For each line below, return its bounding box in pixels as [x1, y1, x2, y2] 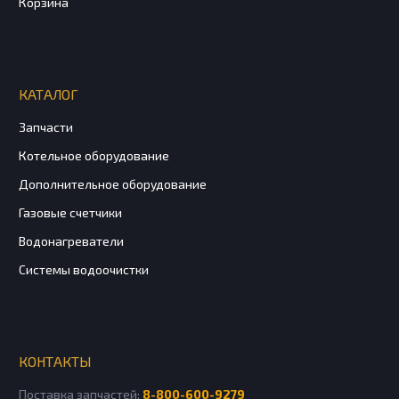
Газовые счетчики [19, 204, 122, 220]
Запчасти [19, 118, 73, 134]
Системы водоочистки [19, 261, 149, 277]
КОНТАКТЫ [19, 352, 91, 370]
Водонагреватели [19, 232, 124, 248]
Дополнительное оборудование [19, 175, 207, 191]
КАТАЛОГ [19, 85, 78, 102]
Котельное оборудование [19, 147, 169, 163]
